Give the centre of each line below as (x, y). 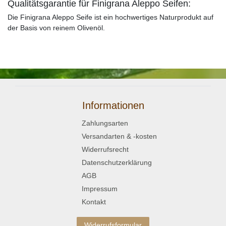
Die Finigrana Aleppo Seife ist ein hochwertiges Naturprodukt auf (110, 17)
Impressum (100, 188)
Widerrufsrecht (105, 149)
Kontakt (94, 202)
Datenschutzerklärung (117, 162)
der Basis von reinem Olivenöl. (56, 27)
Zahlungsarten (105, 123)
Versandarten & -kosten (119, 136)
